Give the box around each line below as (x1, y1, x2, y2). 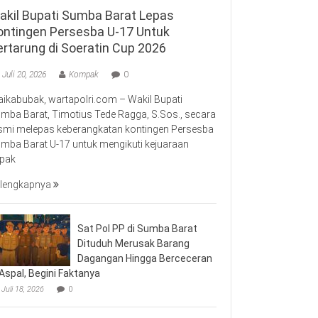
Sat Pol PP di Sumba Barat (77, 222, 197, 234)
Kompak (69, 69, 99, 79)
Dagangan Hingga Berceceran (77, 252, 212, 264)
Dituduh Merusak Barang (77, 237, 190, 249)
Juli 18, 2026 (1, 284, 44, 294)
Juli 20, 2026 (2, 69, 46, 79)
